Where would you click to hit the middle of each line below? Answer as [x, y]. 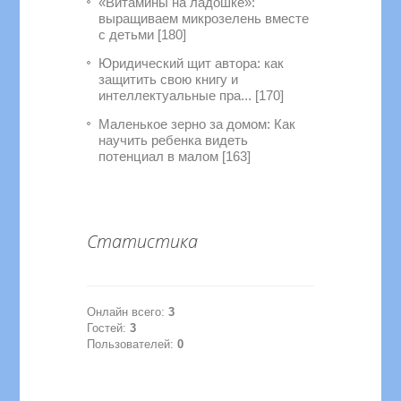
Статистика [143, 241]
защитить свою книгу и [169, 79]
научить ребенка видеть [174, 140]
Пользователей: [132, 344]
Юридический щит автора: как [192, 63]
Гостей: [109, 328]
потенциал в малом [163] [175, 156]
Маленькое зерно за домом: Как [197, 124]
